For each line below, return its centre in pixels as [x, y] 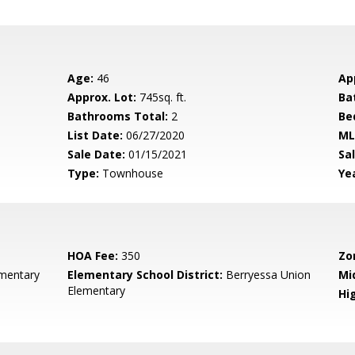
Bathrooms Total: [118, 116]
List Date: [95, 135]
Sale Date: [97, 154]
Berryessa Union [267, 275]
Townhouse [132, 173]
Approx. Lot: [102, 97]
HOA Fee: [93, 256]
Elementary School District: [145, 275]
